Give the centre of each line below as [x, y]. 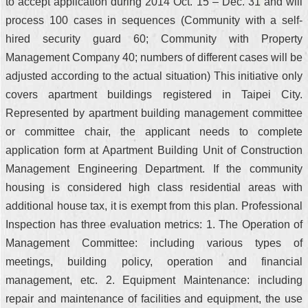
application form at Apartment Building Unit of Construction [154, 150]
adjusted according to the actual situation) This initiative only [154, 76]
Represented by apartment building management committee [154, 113]
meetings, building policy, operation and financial [154, 262]
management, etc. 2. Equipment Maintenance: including [154, 280]
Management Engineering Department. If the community [154, 169]
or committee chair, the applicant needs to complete [154, 132]
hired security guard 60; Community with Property [154, 39]
